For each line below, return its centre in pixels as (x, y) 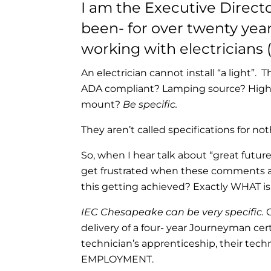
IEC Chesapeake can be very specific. (173, 212)
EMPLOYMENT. (118, 259)
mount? (102, 104)
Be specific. (150, 104)
